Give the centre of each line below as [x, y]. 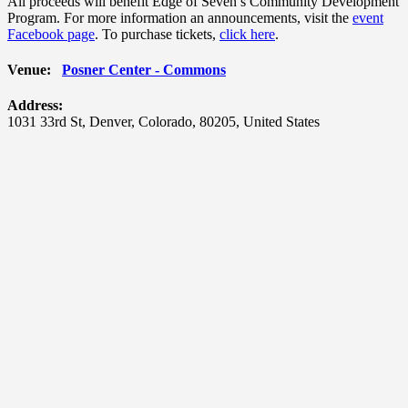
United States [281, 122]
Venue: [29, 70]
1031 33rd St [45, 122]
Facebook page [51, 34]
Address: [35, 106]
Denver [110, 122]
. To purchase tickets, [157, 34]
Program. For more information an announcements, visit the [180, 17]
